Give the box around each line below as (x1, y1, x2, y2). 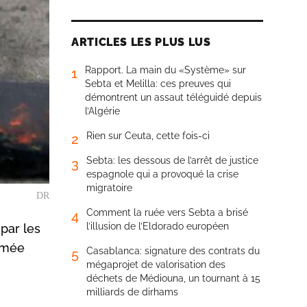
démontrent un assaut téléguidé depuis (85, 92, 262, 103)
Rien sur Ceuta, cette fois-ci (86, 130, 210, 141)
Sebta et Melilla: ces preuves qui (85, 78, 231, 89)
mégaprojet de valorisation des (86, 259, 225, 270)
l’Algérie (85, 106, 120, 116)
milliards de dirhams (86, 286, 178, 297)
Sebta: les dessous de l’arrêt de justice (86, 155, 258, 166)
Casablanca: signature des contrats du (86, 245, 260, 256)
